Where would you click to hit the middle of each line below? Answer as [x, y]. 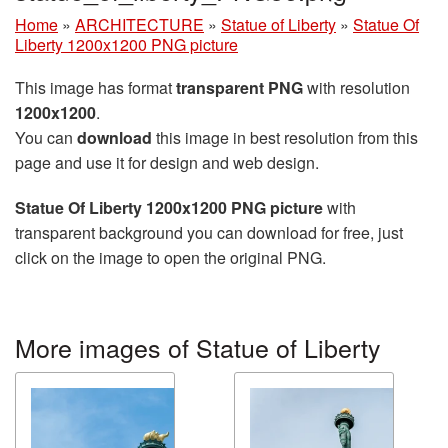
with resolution [356, 87]
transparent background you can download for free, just [209, 232]
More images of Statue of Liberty [198, 347]
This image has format [95, 87]
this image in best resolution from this [285, 137]
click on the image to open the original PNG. [170, 257]
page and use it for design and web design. [167, 162]
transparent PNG [239, 87]
